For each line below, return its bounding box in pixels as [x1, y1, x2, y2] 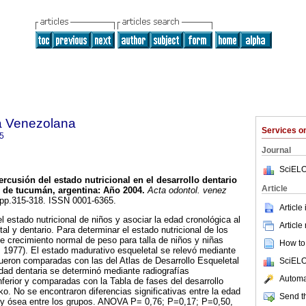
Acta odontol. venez [145, 185, 227, 196]
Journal [262, 145, 291, 155]
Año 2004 [103, 185, 142, 196]
